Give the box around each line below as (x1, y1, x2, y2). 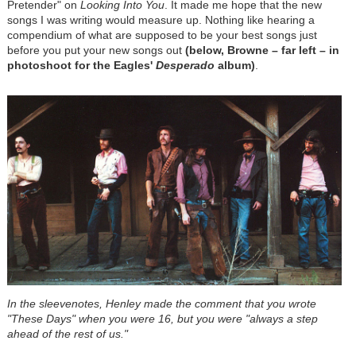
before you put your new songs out (6, 43, 185, 56)
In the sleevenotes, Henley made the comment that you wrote (6, 297, 316, 311)
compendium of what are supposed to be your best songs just (6, 28, 317, 41)
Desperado (155, 58, 215, 72)
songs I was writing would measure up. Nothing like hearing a (6, 13, 315, 26)
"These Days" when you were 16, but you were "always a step (6, 312, 318, 326)
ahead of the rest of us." (6, 327, 128, 341)
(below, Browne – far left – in (184, 43, 339, 56)
